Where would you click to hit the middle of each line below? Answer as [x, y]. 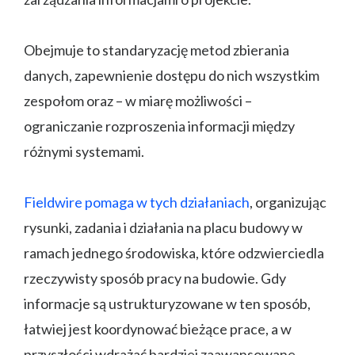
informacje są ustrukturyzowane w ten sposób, [167, 303]
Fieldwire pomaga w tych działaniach [137, 202]
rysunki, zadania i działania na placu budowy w [163, 227]
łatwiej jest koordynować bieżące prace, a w [158, 328]
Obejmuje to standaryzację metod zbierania [157, 50]
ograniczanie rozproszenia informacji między [159, 126]
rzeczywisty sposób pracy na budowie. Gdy [155, 278]
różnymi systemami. [84, 151]
